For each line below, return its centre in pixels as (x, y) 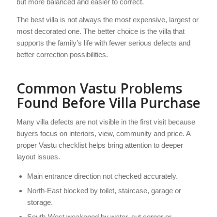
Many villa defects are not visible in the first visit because (106, 122)
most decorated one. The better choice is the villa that (100, 31)
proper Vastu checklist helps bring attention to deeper (100, 145)
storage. (40, 202)
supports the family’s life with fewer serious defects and (103, 43)
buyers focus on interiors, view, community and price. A (103, 133)
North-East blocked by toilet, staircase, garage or (104, 190)
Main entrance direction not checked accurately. (102, 176)
